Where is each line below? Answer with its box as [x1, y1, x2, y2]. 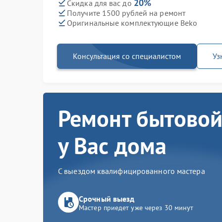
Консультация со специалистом [73, 51, 181, 61]
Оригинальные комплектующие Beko [67, 17, 198, 28]
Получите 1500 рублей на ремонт [67, 7, 185, 18]
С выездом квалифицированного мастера [58, 166, 205, 176]
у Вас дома [58, 131, 167, 161]
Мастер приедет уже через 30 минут [79, 203, 194, 212]
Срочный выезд [79, 194, 135, 204]
